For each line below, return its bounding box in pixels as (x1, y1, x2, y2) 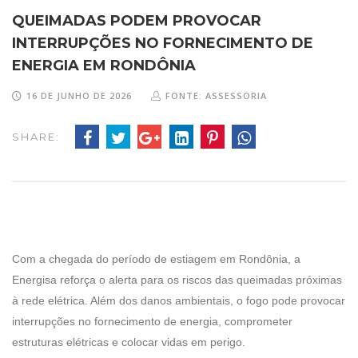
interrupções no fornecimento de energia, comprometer (12, 314, 292, 328)
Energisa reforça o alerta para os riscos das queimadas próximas (12, 272, 342, 286)
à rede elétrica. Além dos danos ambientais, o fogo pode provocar (12, 293, 345, 307)
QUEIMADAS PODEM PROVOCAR (12, 11, 261, 30)
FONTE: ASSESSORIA (165, 89, 267, 101)
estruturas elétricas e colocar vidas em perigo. (12, 335, 245, 348)
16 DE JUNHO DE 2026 (26, 89, 132, 101)
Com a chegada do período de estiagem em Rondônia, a (12, 252, 300, 265)
